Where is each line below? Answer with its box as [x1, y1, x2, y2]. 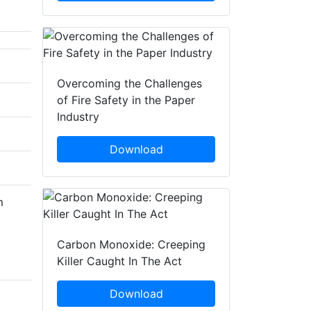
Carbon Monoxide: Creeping [57, 237, 205, 252]
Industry [57, 110, 99, 124]
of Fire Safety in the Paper [57, 93, 195, 108]
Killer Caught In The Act [57, 254, 182, 269]
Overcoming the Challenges [57, 76, 202, 91]
